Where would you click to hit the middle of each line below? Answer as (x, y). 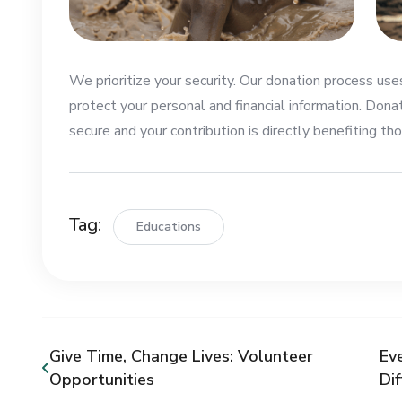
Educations (169, 226)
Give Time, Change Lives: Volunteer (181, 356)
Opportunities (102, 379)
